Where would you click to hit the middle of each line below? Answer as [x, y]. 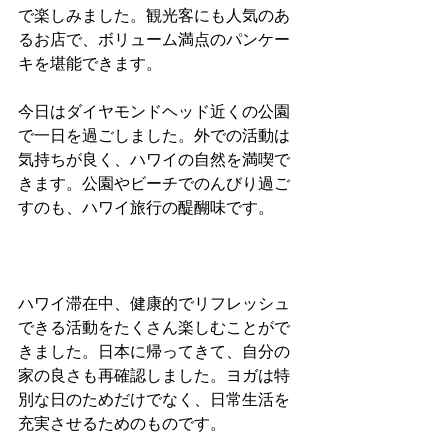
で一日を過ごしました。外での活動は [154, 135]
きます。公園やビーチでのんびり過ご [154, 183]
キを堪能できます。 [90, 63]
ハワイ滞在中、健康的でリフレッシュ [154, 303]
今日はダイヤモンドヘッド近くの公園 [154, 111]
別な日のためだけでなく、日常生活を [154, 399]
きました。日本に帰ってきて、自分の [154, 351]
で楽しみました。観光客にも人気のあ [154, 15]
